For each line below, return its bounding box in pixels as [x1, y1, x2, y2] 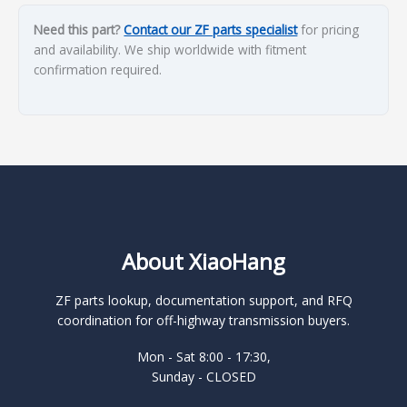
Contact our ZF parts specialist [124, 21, 298, 39]
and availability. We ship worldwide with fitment [34, 41, 307, 59]
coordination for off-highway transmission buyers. [57, 312, 350, 330]
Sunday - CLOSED [151, 368, 256, 386]
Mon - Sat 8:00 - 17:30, [136, 348, 271, 366]
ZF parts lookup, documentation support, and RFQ [55, 292, 352, 310]
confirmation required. [34, 61, 163, 79]
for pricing [297, 21, 360, 39]
